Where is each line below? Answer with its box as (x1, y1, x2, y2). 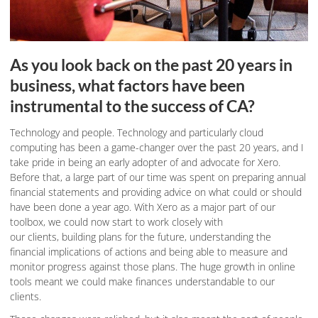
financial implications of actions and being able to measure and (10, 244, 287, 258)
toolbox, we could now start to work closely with (10, 214, 223, 229)
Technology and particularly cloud (117, 125, 263, 139)
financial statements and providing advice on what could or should (10, 185, 302, 199)
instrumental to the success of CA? (10, 97, 258, 116)
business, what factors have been (10, 76, 245, 96)
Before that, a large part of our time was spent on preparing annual (10, 170, 306, 184)
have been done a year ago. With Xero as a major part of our (10, 199, 275, 214)
